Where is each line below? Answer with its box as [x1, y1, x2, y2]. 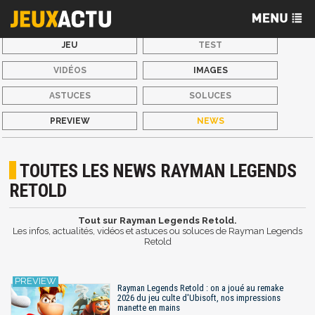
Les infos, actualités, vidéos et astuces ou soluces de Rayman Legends [13, 226, 302, 237]
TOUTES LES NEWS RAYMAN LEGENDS [20, 160, 297, 182]
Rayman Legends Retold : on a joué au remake [117, 282, 283, 293]
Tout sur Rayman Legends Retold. [78, 215, 237, 226]
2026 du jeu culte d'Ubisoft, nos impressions [117, 292, 281, 303]
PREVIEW [49, 116, 90, 126]
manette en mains [117, 302, 180, 313]
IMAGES [193, 65, 228, 75]
